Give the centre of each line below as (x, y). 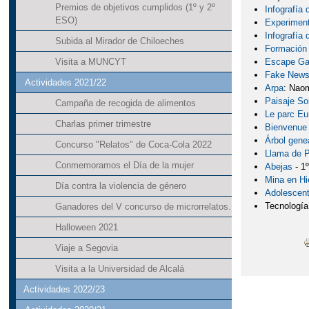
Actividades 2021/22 (65, 83)
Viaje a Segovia (86, 248)
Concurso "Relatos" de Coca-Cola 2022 (133, 145)
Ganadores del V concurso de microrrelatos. (143, 207)
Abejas (280, 167)
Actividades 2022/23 (64, 290)
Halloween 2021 (86, 228)
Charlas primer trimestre (103, 124)
